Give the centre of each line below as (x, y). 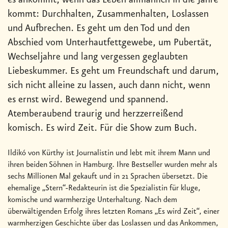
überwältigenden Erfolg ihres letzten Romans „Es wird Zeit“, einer (113, 212)
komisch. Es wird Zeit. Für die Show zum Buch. (102, 129)
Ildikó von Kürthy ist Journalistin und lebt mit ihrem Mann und (109, 153)
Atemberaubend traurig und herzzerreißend (95, 114)
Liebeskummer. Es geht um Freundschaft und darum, (113, 72)
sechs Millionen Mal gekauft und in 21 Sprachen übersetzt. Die (108, 177)
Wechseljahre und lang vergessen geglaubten (98, 57)
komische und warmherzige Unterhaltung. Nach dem (92, 200)
